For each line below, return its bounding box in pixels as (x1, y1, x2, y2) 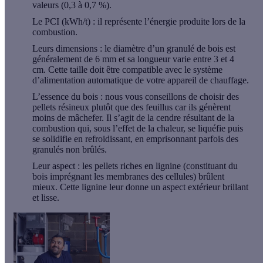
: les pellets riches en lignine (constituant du (75, 161, 238, 171)
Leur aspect (32, 161, 75, 171)
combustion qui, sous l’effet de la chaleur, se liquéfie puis (32, 123, 243, 134)
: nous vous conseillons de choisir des (98, 92, 239, 102)
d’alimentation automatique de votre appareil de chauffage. (32, 75, 249, 86)
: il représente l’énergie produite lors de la (90, 16, 245, 27)
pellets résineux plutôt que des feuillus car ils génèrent (32, 102, 231, 113)
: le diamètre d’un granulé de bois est (97, 43, 235, 54)
